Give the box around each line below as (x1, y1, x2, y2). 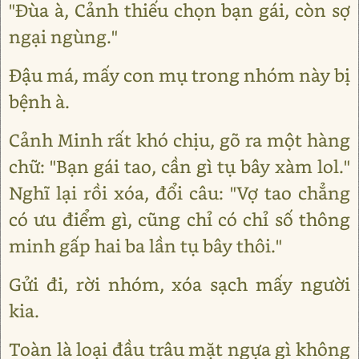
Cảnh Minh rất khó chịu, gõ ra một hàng (9, 128, 350, 151)
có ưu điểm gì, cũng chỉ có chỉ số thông (9, 208, 350, 231)
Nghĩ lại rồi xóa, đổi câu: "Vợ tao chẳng (9, 181, 350, 204)
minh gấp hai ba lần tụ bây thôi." (9, 234, 282, 257)
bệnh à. (9, 90, 70, 113)
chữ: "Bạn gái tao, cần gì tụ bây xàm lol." (9, 155, 350, 178)
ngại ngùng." (9, 25, 118, 48)
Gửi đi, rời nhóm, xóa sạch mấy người (9, 272, 350, 296)
